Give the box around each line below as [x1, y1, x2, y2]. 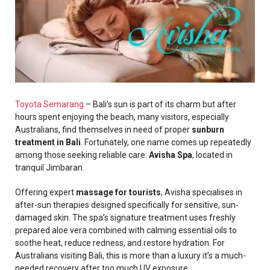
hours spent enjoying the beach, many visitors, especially [15, 112, 229, 122]
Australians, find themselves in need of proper [15, 125, 192, 134]
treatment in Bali [15, 137, 81, 147]
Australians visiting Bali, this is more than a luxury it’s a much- [15, 251, 246, 260]
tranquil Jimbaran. [15, 163, 84, 172]
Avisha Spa [149, 150, 192, 160]
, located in [192, 150, 233, 160]
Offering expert [15, 187, 76, 197]
